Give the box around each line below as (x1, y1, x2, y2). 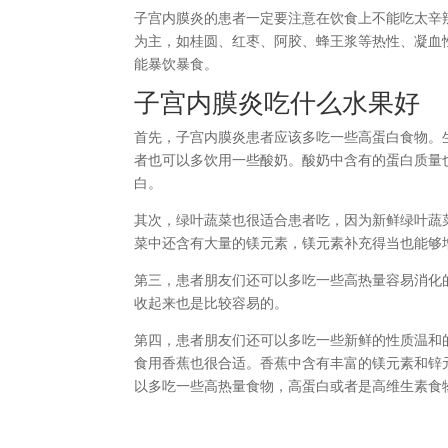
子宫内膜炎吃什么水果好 (134, 88, 421, 118)
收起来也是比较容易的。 (134, 295, 289, 312)
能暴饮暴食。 (134, 56, 219, 73)
